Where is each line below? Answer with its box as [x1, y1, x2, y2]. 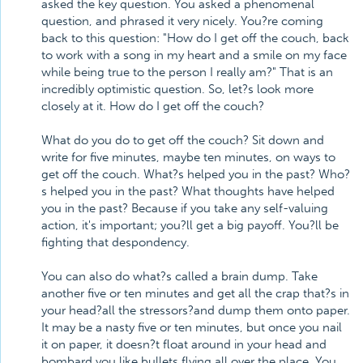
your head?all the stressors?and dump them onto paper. [41, 303, 350, 318]
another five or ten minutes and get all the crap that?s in [41, 286, 349, 301]
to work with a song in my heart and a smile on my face [41, 48, 347, 62]
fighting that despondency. [41, 235, 190, 250]
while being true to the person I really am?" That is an [41, 65, 333, 79]
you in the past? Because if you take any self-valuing [41, 201, 328, 216]
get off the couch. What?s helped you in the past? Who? [41, 167, 350, 181]
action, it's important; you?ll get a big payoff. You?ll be [41, 218, 339, 233]
